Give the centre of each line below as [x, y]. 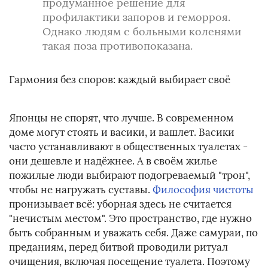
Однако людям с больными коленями [142, 32]
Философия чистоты [203, 190]
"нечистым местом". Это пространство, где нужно [130, 219]
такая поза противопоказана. [118, 46]
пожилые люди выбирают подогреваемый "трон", [130, 176]
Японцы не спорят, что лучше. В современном [121, 118]
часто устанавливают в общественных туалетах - [128, 147]
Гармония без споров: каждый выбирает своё [120, 80]
